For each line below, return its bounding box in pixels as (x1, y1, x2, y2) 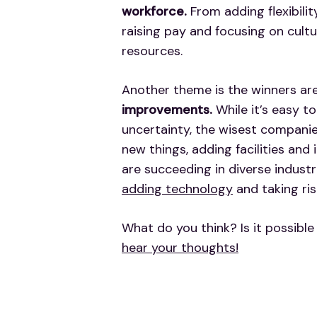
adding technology (122, 180, 233, 197)
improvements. (122, 100, 212, 118)
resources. (122, 42, 183, 59)
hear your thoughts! (122, 238, 238, 256)
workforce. (122, 2, 187, 20)
